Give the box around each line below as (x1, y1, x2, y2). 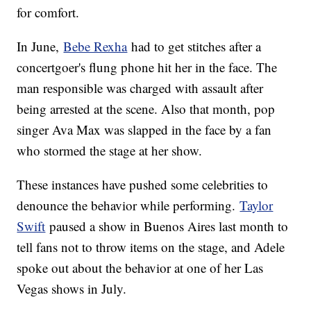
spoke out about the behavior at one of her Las (17, 259, 264, 277)
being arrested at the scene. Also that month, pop (17, 100, 276, 118)
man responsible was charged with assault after (17, 79, 264, 97)
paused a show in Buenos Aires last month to (45, 217, 289, 235)
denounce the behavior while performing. (17, 196, 240, 215)
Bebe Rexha (63, 37, 128, 56)
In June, (17, 37, 64, 56)
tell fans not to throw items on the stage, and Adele (17, 238, 285, 256)
